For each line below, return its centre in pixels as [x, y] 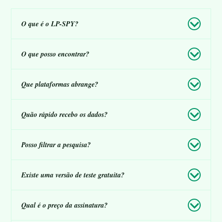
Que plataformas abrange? [60, 84]
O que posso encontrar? [55, 54]
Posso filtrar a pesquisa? [56, 144]
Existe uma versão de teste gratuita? [73, 175]
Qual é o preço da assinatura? [64, 205]
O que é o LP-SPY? [50, 24]
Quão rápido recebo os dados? [64, 114]
